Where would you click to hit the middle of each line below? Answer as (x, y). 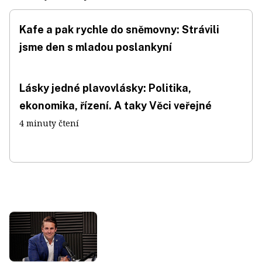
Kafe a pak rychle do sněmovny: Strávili (119, 30)
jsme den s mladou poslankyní (96, 47)
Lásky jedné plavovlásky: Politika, (105, 88)
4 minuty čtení (49, 123)
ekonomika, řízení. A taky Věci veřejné (116, 106)
